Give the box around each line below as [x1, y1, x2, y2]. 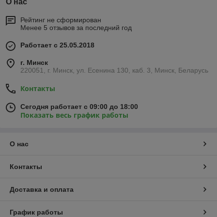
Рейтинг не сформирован [20, 15, 101, 24]
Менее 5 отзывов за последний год [20, 23, 132, 31]
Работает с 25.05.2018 [20, 41, 94, 49]
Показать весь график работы [20, 110, 128, 120]
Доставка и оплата [10, 185, 74, 193]
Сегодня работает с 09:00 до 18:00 [20, 102, 138, 110]
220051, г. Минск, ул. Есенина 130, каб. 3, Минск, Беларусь [20, 66, 208, 74]
